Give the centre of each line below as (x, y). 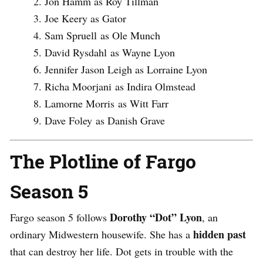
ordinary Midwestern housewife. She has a (102, 234)
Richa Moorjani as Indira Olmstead (120, 86)
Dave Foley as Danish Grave (105, 120)
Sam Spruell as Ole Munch (102, 35)
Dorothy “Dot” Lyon (156, 217)
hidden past (220, 234)
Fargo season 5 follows (60, 217)
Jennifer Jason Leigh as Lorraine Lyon (126, 69)
